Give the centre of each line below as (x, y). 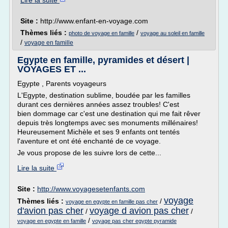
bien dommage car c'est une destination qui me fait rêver (109, 113)
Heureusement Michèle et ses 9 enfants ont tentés (98, 132)
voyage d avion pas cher (139, 211)
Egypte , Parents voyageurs (62, 83)
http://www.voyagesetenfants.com (91, 189)
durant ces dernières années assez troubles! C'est (98, 104)
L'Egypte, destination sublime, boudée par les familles (104, 95)
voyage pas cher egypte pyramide (134, 221)
